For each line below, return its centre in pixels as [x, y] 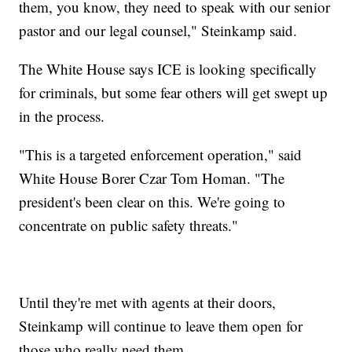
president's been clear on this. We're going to [152, 201]
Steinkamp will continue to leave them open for [161, 325]
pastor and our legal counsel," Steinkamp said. [158, 30]
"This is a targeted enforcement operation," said [161, 154]
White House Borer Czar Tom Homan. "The [152, 178]
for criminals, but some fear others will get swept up [174, 92]
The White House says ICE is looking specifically [168, 68]
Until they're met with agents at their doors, [148, 302]
